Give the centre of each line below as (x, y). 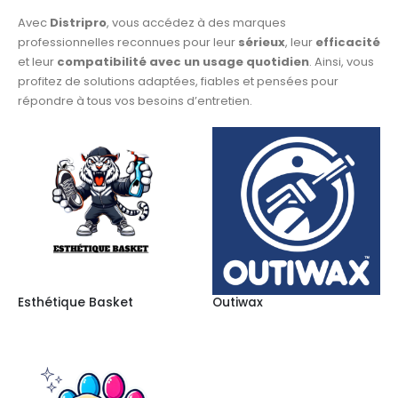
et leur (37, 61)
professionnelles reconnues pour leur (128, 42)
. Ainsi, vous (342, 61)
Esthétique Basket (76, 303)
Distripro (78, 22)
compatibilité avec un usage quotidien (183, 61)
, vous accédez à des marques (196, 22)
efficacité (348, 42)
